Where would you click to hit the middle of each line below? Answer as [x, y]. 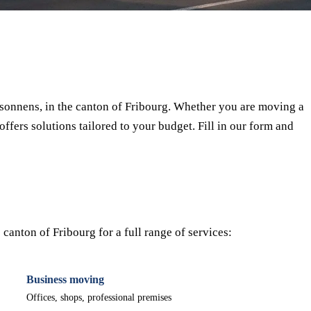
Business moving [65, 279]
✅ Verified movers [247, 31]
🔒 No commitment [157, 31]
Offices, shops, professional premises [99, 297]
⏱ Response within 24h [56, 31]
